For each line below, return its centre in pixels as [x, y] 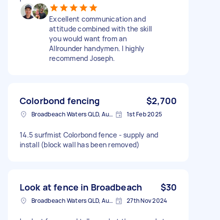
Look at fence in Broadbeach [81, 187]
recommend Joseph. [82, 58]
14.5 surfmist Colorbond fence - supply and [89, 135]
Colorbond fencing [60, 100]
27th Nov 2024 [147, 200]
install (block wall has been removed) [80, 144]
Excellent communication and [97, 19]
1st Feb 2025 [144, 114]
